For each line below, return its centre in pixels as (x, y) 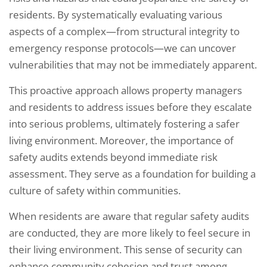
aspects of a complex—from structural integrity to (124, 32)
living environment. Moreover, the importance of (121, 141)
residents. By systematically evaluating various (116, 15)
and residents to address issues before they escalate (131, 107)
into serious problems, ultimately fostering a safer (124, 124)
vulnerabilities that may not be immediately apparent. (133, 65)
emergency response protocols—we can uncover (122, 48)
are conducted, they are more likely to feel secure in (130, 233)
